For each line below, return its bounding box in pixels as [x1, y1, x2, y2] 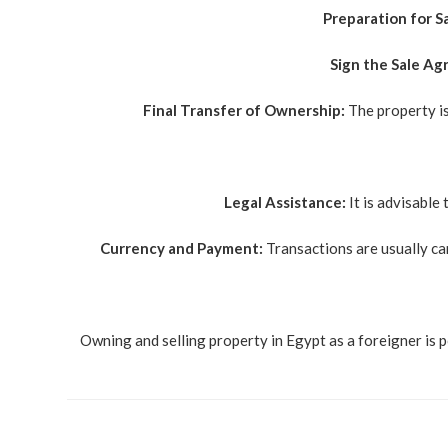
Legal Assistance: [223, 193, 346, 211]
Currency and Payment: [99, 239, 263, 257]
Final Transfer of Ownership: [142, 101, 345, 119]
